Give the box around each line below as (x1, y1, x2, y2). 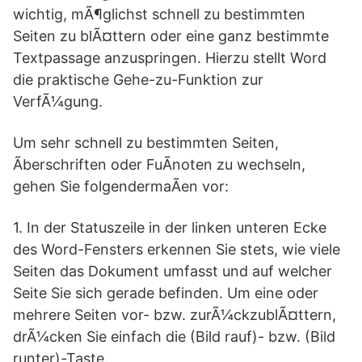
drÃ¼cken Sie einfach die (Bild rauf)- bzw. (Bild (13, 328, 335, 345)
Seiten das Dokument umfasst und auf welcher (13, 263, 332, 280)
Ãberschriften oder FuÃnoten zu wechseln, (13, 156, 305, 173)
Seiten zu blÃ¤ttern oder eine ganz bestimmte (13, 27, 329, 44)
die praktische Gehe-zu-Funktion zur (13, 71, 263, 88)
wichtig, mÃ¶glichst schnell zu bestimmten (13, 6, 305, 23)
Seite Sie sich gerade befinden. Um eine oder (13, 284, 318, 301)
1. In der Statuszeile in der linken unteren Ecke (13, 219, 326, 236)
